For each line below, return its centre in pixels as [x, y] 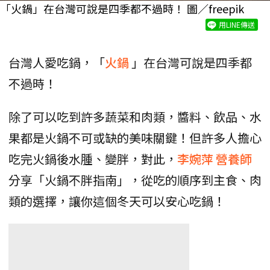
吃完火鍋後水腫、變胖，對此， [93, 159]
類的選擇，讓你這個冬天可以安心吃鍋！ [117, 201]
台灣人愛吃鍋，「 [57, 62]
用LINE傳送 [237, 24]
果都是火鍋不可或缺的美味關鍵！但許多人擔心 [135, 137]
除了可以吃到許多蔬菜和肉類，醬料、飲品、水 [135, 116]
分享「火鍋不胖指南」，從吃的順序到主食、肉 [135, 180]
